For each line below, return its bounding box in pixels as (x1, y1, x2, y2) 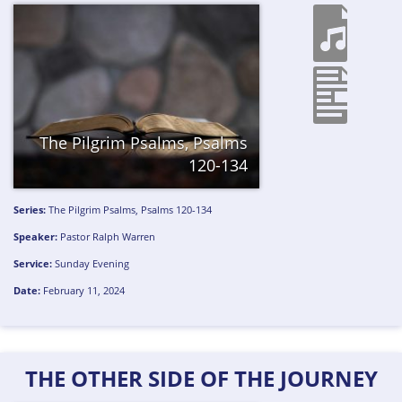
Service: (13, 256, 53, 270)
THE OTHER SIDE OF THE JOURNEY (24, 363, 378, 393)
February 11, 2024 (40, 283, 126, 297)
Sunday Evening (55, 256, 130, 270)
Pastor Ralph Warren (60, 230, 156, 244)
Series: (13, 203, 47, 217)
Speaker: (13, 230, 58, 244)
